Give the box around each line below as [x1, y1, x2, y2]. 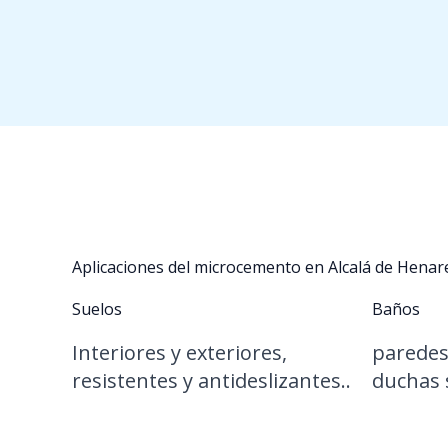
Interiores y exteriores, [72, 339, 287, 366]
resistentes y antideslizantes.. [72, 367, 351, 394]
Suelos [72, 298, 122, 320]
